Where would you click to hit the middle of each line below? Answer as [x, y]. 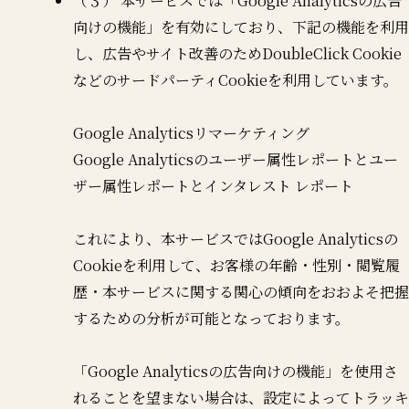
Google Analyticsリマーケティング [191, 132]
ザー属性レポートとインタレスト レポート [213, 185]
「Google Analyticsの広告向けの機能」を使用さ [236, 371]
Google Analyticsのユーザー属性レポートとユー [236, 159]
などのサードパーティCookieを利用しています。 [236, 79]
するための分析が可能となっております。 [211, 318]
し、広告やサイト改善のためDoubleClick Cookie [237, 53]
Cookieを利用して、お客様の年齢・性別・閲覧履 [236, 265]
